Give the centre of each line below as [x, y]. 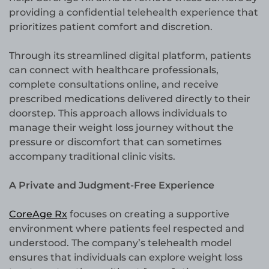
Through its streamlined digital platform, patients [130, 56]
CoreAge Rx [38, 214]
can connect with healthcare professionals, [114, 70]
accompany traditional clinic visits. [92, 157]
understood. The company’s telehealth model [120, 243]
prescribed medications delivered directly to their [130, 99]
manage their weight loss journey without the [121, 128]
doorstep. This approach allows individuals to [118, 113]
